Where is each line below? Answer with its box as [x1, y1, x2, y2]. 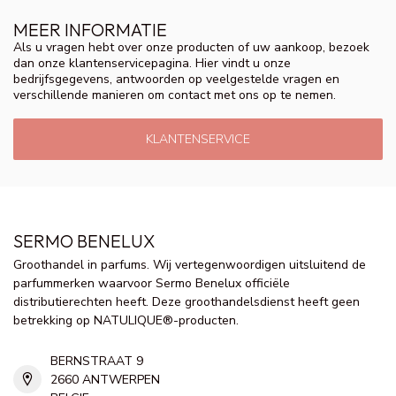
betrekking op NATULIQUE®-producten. [13, 311, 239, 329]
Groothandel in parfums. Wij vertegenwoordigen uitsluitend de [13, 255, 366, 273]
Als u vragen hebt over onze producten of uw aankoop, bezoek [13, 39, 369, 57]
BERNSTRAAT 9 [50, 352, 143, 369]
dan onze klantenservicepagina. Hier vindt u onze [13, 55, 291, 72]
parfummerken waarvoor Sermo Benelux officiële [13, 274, 290, 292]
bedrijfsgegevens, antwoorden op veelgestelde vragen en [13, 71, 339, 88]
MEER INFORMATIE [13, 19, 167, 42]
